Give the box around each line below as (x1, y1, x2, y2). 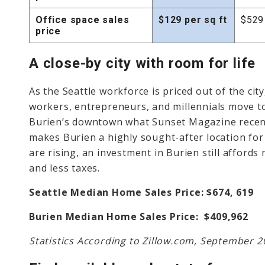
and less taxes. (29, 161, 101, 174)
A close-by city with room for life (29, 54, 256, 72)
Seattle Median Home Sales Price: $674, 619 (29, 185, 254, 199)
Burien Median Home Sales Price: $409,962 (29, 209, 248, 223)
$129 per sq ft (159, 14, 228, 25)
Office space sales (35, 14, 130, 25)
